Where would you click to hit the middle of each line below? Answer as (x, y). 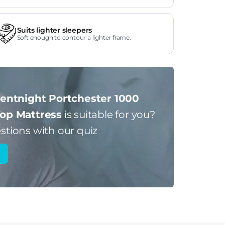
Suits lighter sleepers (54, 30)
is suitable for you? (108, 115)
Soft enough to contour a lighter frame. (74, 37)
